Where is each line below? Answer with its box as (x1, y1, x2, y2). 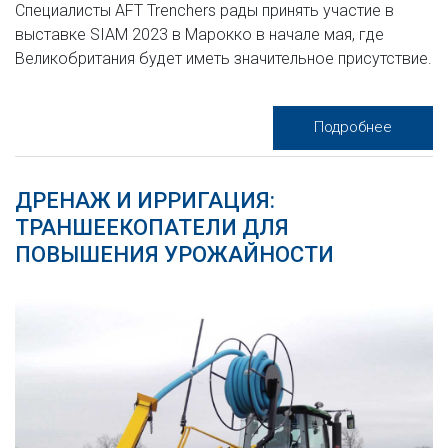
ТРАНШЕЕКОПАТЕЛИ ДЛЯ (15, 214, 289, 240)
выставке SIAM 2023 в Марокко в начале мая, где (15, 24, 384, 44)
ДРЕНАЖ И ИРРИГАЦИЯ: (15, 187, 275, 213)
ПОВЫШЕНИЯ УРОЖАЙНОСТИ (15, 241, 334, 267)
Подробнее (314, 117, 392, 136)
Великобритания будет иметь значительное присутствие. (15, 48, 432, 68)
